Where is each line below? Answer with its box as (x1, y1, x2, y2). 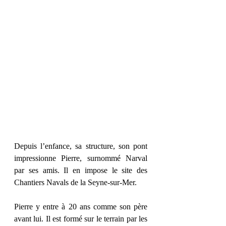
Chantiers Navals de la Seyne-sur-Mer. (14, 178, 137, 187)
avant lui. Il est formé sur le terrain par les (14, 214, 147, 223)
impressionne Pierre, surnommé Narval (14, 154, 147, 162)
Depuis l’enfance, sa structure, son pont (14, 142, 147, 150)
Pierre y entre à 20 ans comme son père (14, 202, 147, 211)
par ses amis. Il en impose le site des (14, 166, 147, 175)
